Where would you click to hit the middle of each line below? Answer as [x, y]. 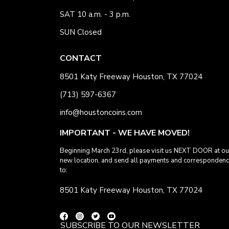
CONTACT [81, 58]
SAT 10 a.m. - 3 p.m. [95, 14]
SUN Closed [81, 32]
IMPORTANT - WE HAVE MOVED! [125, 133]
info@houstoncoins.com [101, 112]
